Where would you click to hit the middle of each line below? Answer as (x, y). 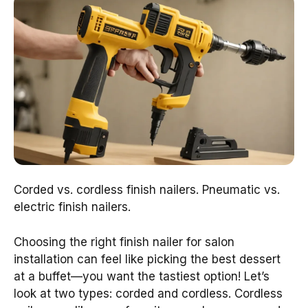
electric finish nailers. (72, 207)
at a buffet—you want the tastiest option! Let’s (142, 276)
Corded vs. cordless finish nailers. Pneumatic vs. (147, 190)
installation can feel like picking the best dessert (147, 259)
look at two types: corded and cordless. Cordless (148, 293)
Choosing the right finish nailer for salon (124, 242)
